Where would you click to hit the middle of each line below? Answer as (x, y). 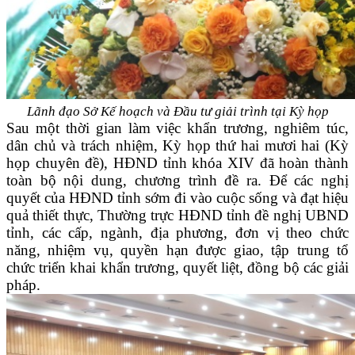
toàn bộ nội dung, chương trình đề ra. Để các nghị (177, 181)
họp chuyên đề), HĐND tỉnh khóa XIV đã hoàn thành (177, 163)
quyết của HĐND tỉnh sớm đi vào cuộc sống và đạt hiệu (177, 198)
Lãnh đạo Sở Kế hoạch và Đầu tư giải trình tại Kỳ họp (177, 112)
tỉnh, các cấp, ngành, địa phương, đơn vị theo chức (177, 233)
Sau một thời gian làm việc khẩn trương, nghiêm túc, (177, 128)
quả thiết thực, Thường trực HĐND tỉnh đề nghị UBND (177, 216)
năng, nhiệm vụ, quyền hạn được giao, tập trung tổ (177, 250)
